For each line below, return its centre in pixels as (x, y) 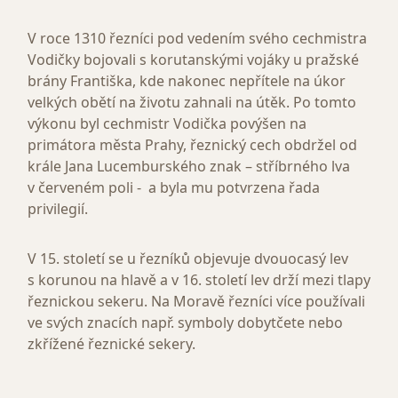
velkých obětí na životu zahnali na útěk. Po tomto (192, 103)
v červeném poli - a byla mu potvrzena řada (174, 188)
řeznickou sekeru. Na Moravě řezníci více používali (196, 302)
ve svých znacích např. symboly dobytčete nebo (185, 323)
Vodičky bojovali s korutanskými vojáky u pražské (193, 60)
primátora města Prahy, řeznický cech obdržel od (192, 145)
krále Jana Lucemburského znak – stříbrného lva (189, 167)
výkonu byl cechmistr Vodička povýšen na (167, 124)
